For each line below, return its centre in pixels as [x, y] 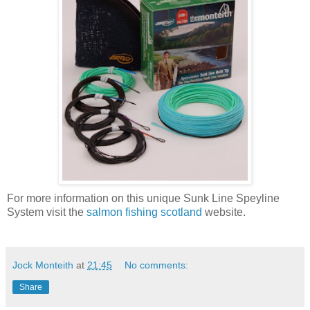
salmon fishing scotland [144, 212]
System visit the [47, 212]
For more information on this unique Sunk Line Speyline [143, 199]
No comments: [157, 265]
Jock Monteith [43, 265]
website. [224, 212]
